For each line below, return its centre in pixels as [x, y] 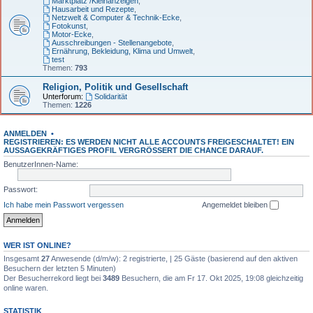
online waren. [26, 288]
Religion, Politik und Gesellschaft [115, 87]
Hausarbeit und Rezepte [93, 9]
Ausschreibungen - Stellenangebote [111, 42]
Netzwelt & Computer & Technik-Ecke [115, 17]
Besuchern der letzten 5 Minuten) [60, 269]
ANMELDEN [25, 133]
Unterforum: [63, 96]
